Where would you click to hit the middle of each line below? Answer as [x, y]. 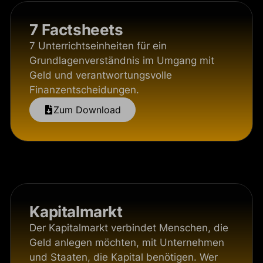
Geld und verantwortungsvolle [101, 75]
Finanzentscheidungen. [85, 90]
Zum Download [87, 110]
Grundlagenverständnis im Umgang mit [122, 60]
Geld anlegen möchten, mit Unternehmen [127, 242]
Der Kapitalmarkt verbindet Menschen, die [129, 228]
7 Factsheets [76, 30]
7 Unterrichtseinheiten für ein [98, 46]
